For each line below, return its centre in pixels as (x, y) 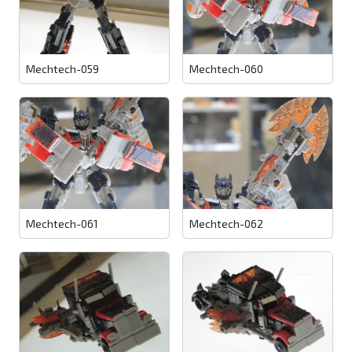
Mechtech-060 (226, 68)
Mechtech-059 (62, 68)
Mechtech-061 (62, 224)
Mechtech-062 (226, 224)
